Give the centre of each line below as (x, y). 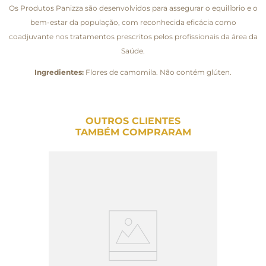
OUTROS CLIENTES (133, 121)
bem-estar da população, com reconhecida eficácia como (133, 22)
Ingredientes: (59, 72)
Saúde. (133, 50)
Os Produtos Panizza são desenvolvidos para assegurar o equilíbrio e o (133, 8)
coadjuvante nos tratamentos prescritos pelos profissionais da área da (133, 36)
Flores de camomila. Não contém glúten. (158, 72)
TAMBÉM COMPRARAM (133, 132)
